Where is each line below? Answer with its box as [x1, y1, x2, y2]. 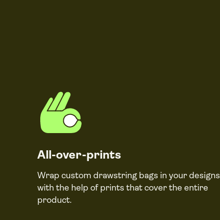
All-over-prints [37, 148, 121, 162]
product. [37, 195, 72, 205]
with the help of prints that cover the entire [37, 183, 208, 192]
